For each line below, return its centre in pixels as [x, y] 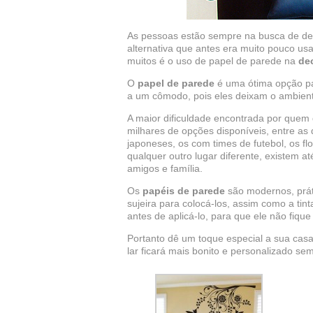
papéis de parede [184, 191]
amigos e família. [165, 168]
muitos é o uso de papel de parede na [213, 61]
